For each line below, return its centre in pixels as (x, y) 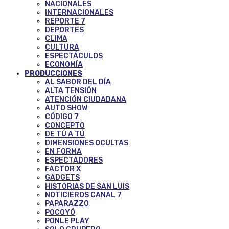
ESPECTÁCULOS (74, 56)
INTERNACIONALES (79, 13)
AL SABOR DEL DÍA (78, 82)
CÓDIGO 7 (62, 117)
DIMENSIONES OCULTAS (87, 143)
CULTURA (62, 48)
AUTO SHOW (66, 108)
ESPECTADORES (74, 161)
